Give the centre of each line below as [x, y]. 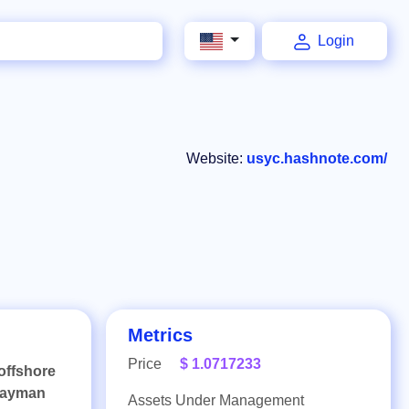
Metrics [160, 335]
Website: [216, 158]
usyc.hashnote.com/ [317, 158]
